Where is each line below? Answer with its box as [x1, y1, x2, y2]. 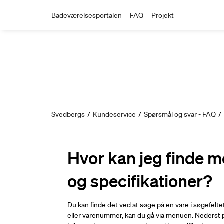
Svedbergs [51, 110, 85, 119]
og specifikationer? [67, 170, 212, 191]
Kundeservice [93, 110, 136, 119]
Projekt [151, 11, 174, 20]
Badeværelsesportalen [51, 11, 122, 20]
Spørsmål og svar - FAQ [144, 110, 216, 119]
